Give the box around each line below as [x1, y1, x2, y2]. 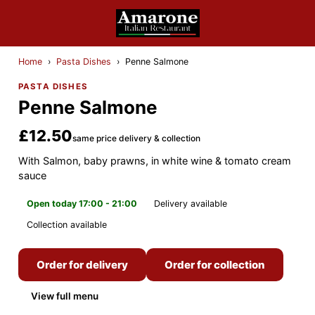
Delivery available [154, 198, 227, 209]
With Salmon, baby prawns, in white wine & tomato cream [18, 155, 291, 167]
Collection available [27, 219, 107, 230]
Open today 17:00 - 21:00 [27, 198, 137, 209]
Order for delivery [37, 258, 128, 271]
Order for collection [165, 258, 265, 271]
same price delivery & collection [72, 133, 200, 143]
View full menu [31, 290, 98, 302]
